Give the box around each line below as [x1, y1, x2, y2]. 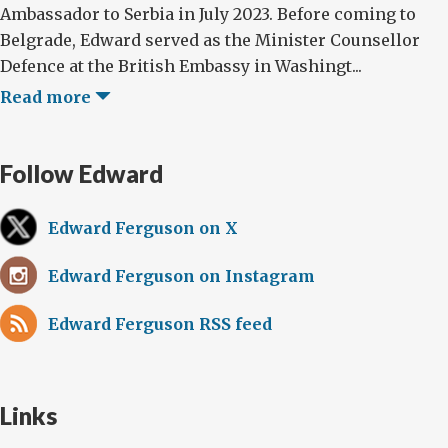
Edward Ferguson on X [48, 218, 238, 239]
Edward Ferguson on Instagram [48, 266, 315, 287]
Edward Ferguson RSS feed [48, 314, 272, 335]
